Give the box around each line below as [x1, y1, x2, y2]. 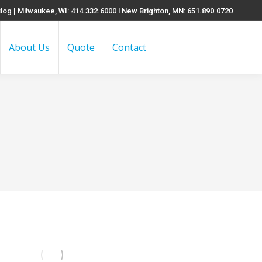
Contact [112, 41, 146, 54]
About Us [9, 41, 50, 54]
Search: [223, 44, 255, 54]
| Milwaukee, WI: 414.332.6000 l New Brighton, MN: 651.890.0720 [12, 6, 233, 15]
